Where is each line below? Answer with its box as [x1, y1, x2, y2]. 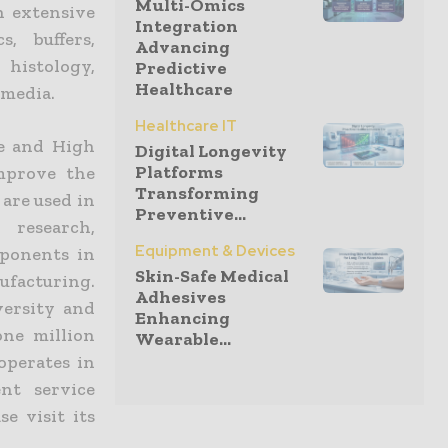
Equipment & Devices [135, 241, 295, 262]
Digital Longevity [135, 140, 287, 163]
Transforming [135, 182, 259, 205]
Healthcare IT [135, 116, 237, 137]
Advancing [135, 36, 230, 59]
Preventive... [135, 203, 246, 226]
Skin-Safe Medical [135, 265, 289, 288]
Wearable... [135, 328, 231, 351]
